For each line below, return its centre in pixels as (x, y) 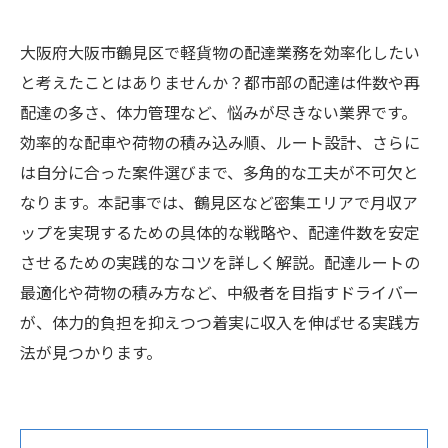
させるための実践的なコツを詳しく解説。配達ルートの (220, 263)
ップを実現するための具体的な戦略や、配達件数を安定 (220, 233)
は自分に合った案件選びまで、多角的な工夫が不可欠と (219, 173)
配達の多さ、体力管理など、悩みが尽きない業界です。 (218, 113)
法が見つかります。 (91, 353)
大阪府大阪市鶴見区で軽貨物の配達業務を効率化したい (220, 53)
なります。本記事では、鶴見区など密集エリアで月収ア (219, 203)
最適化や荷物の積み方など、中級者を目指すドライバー (219, 293)
